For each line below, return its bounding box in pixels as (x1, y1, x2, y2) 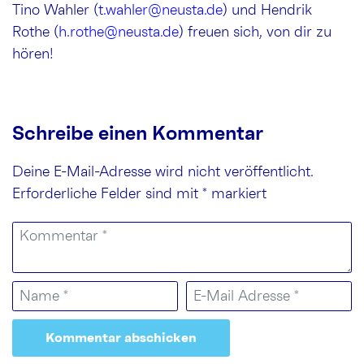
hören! (12, 46, 54, 62)
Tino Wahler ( (12, 2, 98, 18)
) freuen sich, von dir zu (179, 24, 331, 40)
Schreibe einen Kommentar (12, 123, 263, 144)
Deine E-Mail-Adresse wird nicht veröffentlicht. (12, 164, 314, 180)
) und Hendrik (223, 2, 312, 18)
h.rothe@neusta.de (58, 24, 179, 40)
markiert (207, 186, 266, 201)
